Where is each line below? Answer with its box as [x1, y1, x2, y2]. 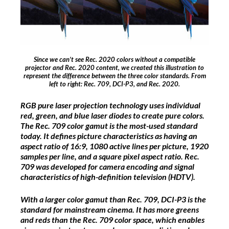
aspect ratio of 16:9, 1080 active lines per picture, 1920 [20, 141, 209, 151]
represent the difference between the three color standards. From [23, 72, 206, 80]
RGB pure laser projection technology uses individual [20, 100, 200, 110]
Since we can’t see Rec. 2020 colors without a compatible [34, 55, 195, 64]
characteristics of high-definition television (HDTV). [20, 172, 197, 182]
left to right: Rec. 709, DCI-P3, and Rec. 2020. [49, 80, 180, 88]
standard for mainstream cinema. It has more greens [20, 204, 199, 215]
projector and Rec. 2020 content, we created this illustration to [25, 63, 204, 72]
